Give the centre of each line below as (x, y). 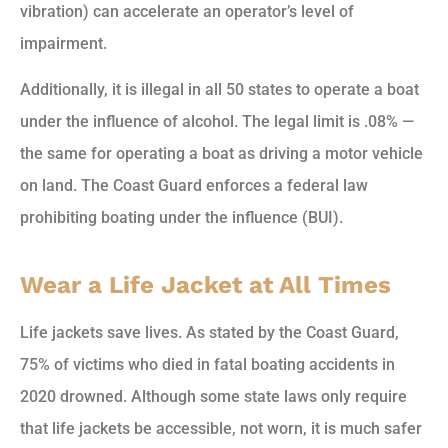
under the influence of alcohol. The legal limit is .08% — (217, 122)
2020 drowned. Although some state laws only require (213, 397)
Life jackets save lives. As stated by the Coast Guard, (209, 333)
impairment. (63, 43)
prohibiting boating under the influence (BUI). (181, 218)
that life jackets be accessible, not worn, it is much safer (221, 429)
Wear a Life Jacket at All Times (205, 285)
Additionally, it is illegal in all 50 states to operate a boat (219, 90)
